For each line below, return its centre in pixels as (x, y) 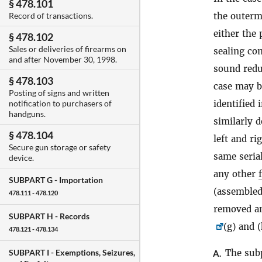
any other (236, 174)
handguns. (27, 114)
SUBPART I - (32, 253)
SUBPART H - (34, 216)
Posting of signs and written (59, 93)
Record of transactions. (51, 16)
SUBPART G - (34, 180)
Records (75, 216)
